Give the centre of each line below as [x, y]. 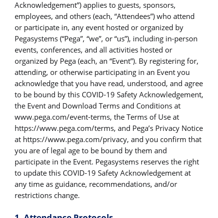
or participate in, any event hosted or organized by [99, 27]
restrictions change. [47, 195]
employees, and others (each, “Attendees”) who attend [105, 16]
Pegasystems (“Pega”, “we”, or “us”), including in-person [106, 39]
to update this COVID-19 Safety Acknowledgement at [103, 173]
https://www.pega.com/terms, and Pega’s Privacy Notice [109, 128]
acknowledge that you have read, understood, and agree [109, 83]
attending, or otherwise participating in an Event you [102, 72]
